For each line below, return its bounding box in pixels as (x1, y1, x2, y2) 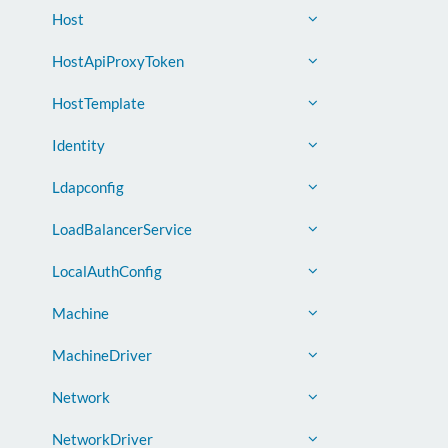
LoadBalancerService (52, 220, 192, 238)
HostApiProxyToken (52, 52, 184, 70)
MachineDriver (52, 346, 152, 364)
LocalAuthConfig (52, 262, 162, 280)
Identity (52, 136, 105, 154)
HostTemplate (52, 94, 145, 112)
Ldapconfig (52, 178, 124, 196)
